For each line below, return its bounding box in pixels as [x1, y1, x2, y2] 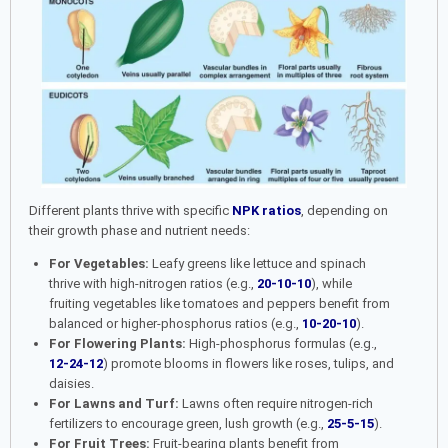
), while [310, 275, 352, 291]
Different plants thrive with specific [29, 202, 232, 218]
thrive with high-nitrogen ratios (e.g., [48, 275, 257, 291]
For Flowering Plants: [48, 335, 186, 351]
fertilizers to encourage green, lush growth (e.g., [48, 415, 327, 431]
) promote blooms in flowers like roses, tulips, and [102, 355, 394, 371]
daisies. [48, 375, 94, 391]
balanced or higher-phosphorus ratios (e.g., [48, 315, 302, 331]
